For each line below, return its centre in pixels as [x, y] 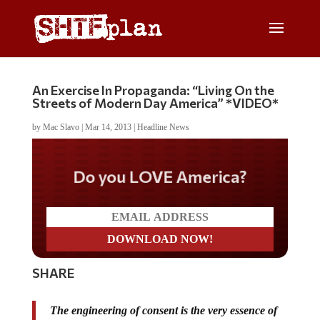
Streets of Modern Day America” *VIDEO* [155, 103]
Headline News [163, 127]
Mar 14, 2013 [108, 127]
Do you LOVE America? [160, 176]
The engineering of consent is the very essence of [163, 310]
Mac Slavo [61, 127]
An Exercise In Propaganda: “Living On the [153, 90]
